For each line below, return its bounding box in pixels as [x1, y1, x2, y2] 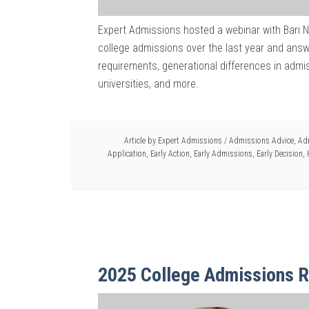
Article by [124, 136, 158, 146]
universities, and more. [98, 77, 199, 91]
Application [108, 149, 146, 159]
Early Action [150, 149, 190, 159]
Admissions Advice [229, 136, 294, 146]
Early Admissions [194, 149, 252, 159]
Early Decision [257, 149, 303, 159]
